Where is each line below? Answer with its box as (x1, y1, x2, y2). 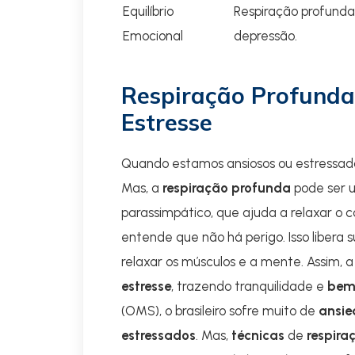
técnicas (231, 327, 284, 343)
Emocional (123, 28, 183, 44)
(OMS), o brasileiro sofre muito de (121, 303, 319, 319)
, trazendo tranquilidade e (171, 278, 327, 294)
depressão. (234, 28, 297, 44)
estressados (121, 327, 196, 343)
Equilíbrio (123, 3, 174, 19)
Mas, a (121, 180, 162, 196)
